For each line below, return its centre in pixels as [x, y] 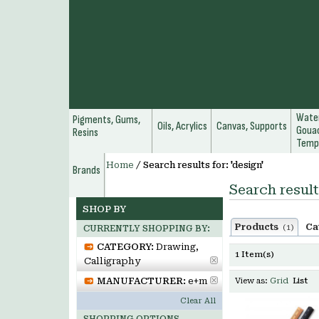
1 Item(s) [255, 255]
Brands [87, 171]
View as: [251, 281]
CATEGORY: [125, 247]
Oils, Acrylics [182, 126]
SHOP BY [104, 209]
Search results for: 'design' [203, 165]
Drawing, [177, 247]
